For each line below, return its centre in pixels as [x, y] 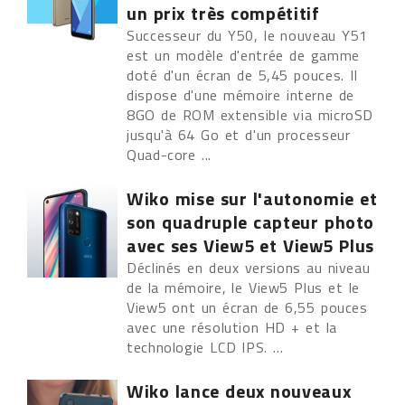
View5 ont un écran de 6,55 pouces [247, 307]
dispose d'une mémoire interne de [240, 95]
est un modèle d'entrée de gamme [243, 55]
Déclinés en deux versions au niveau [249, 268]
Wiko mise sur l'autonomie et [252, 198]
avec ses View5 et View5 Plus [250, 245]
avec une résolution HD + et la [232, 327]
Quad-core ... [169, 155]
